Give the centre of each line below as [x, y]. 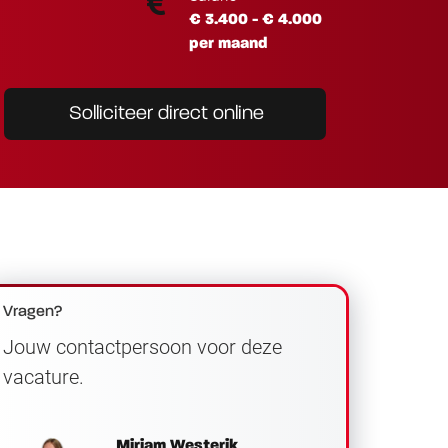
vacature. [43, 376]
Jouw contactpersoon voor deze [142, 346]
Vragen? [33, 311]
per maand [228, 44]
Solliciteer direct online [166, 113]
